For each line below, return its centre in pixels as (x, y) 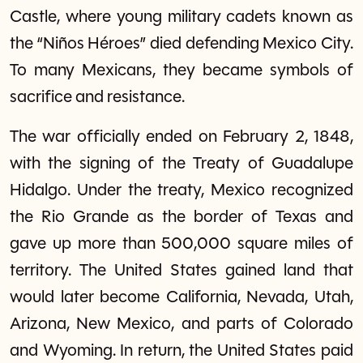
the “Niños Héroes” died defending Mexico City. (181, 44)
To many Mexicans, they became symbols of (181, 70)
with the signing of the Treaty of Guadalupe (181, 164)
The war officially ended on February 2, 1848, (181, 137)
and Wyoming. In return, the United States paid (181, 351)
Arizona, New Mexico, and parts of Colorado (181, 324)
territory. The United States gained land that (181, 271)
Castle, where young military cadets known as (181, 17)
